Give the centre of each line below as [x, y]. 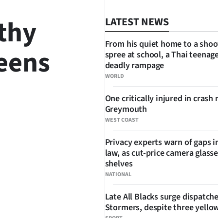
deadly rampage [135, 65]
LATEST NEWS [137, 22]
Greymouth [126, 109]
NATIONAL [118, 174]
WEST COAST [122, 120]
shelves [119, 164]
